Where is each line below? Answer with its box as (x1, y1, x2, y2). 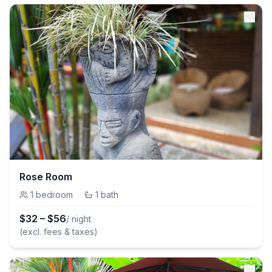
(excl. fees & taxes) (19, 226, 98, 237)
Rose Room (19, 171, 72, 183)
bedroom (36, 189, 73, 200)
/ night (66, 214, 91, 224)
